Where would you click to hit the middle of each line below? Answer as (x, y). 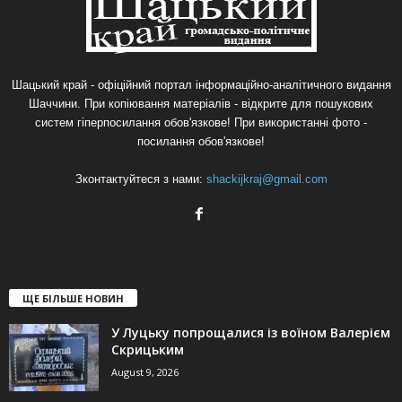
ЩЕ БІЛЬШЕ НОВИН (73, 299)
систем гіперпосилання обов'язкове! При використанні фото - (201, 123)
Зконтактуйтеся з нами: (140, 179)
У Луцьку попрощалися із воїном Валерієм (251, 333)
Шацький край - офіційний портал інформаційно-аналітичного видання (201, 85)
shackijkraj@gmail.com (267, 179)
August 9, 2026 (145, 372)
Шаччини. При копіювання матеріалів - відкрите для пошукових (201, 104)
